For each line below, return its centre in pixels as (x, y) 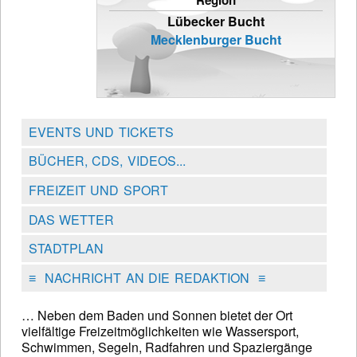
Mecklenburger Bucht (216, 40)
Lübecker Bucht (216, 22)
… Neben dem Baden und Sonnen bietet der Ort (157, 315)
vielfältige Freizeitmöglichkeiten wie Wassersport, (160, 331)
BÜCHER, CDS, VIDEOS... (107, 161)
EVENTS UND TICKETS (101, 131)
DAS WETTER (71, 219)
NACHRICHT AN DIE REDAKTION (147, 277)
